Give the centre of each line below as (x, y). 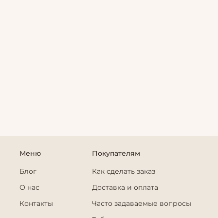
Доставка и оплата (125, 188)
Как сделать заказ (124, 172)
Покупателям (116, 154)
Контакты (36, 204)
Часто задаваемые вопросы (142, 204)
